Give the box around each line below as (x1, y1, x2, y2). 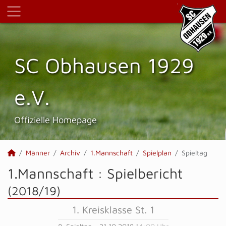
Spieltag (182, 148, 207, 157)
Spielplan (143, 148, 172, 157)
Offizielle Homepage (14, 114, 97, 125)
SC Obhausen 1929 (14, 52, 194, 78)
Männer (26, 148, 50, 157)
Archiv (60, 148, 80, 157)
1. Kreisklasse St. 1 (72, 204, 154, 215)
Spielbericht (107, 165, 183, 182)
